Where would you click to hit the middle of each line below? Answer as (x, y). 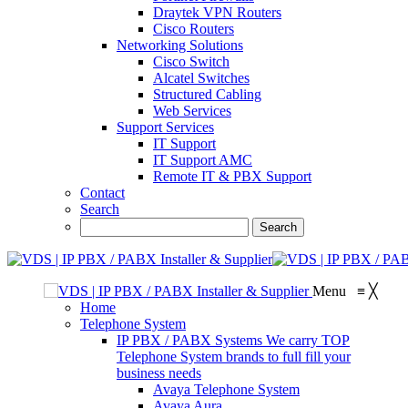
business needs (159, 373)
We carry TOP (308, 340)
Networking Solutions (180, 45)
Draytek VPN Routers (217, 12)
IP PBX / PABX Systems (191, 340)
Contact (102, 193)
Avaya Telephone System (226, 389)
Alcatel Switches (201, 78)
